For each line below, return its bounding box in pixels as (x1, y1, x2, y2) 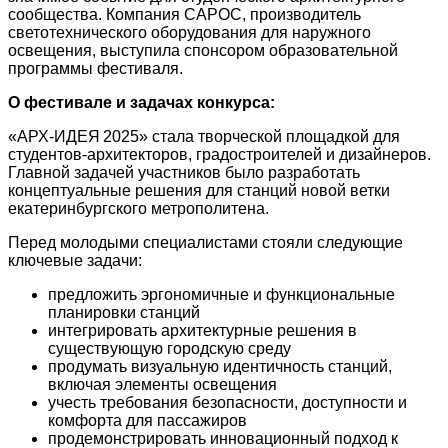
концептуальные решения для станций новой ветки (8, 181, 390, 199)
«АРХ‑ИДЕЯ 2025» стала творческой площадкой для (8, 127, 400, 145)
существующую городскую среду (48, 339, 291, 357)
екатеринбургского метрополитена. (8, 199, 269, 217)
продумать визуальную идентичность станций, (48, 357, 392, 375)
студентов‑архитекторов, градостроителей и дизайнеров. (8, 145, 431, 163)
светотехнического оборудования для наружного (8, 23, 371, 41)
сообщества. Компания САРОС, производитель (8, 5, 361, 23)
